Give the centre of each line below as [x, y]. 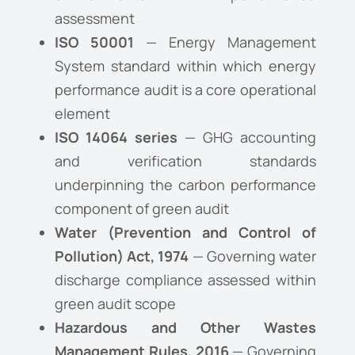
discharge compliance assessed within [185, 280]
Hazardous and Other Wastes [185, 328]
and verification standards [185, 161]
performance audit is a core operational [185, 90]
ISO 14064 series [116, 137]
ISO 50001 [95, 42]
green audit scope [116, 304]
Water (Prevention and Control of [185, 233]
